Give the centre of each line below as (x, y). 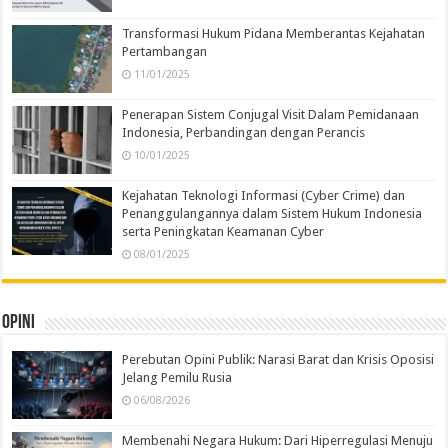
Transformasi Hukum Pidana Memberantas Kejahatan (274, 33)
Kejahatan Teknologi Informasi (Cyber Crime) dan (264, 196)
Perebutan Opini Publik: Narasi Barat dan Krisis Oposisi (278, 360)
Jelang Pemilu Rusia (177, 378)
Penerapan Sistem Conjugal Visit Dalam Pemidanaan (271, 115)
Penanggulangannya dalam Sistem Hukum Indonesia (272, 214)
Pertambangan (165, 51)
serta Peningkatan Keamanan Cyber (223, 232)
